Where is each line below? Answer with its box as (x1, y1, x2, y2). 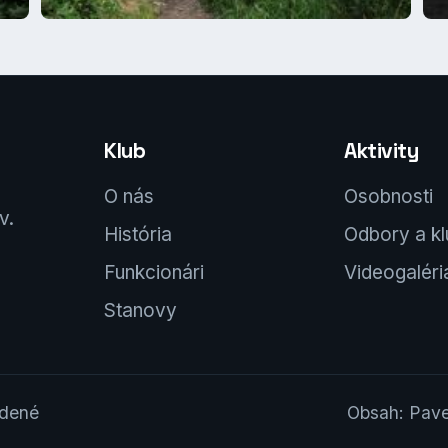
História (104, 222, 172, 246)
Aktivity (344, 136, 419, 164)
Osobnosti (344, 184, 433, 208)
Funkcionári (104, 260, 204, 284)
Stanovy (104, 298, 177, 322)
